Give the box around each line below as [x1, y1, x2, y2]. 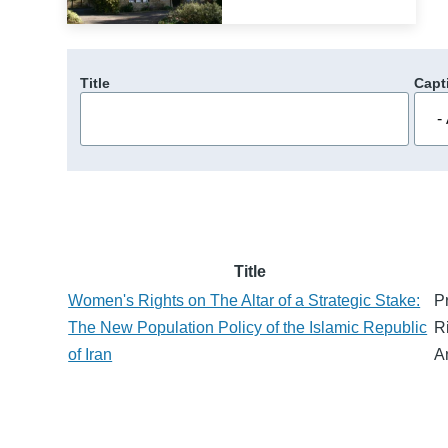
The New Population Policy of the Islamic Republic [68, 318, 428, 336]
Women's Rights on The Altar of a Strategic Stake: [68, 291, 421, 309]
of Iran [68, 345, 113, 363]
